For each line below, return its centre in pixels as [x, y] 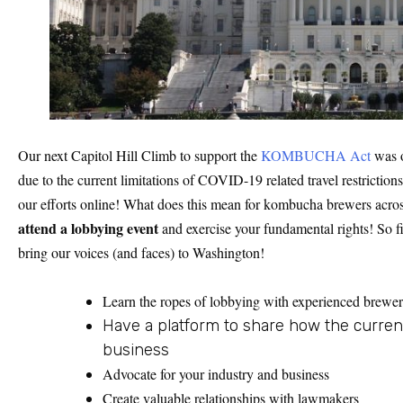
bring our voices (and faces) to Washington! [141, 253]
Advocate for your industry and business [216, 374]
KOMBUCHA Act [316, 156]
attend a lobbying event [88, 228]
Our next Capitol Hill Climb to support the [139, 156]
